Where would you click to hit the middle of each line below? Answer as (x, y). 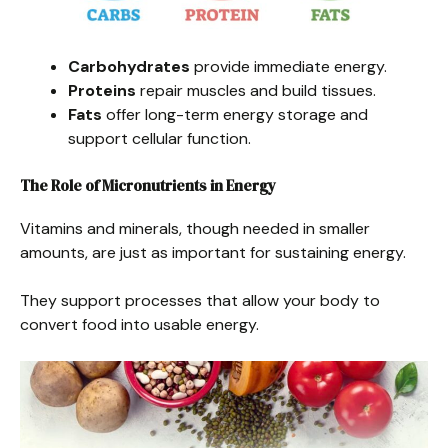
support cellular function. (159, 139)
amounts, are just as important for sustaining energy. (213, 253)
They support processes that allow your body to (200, 301)
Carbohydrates (129, 67)
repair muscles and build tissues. (256, 91)
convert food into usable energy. (139, 325)
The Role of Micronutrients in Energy (148, 186)
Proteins (102, 91)
